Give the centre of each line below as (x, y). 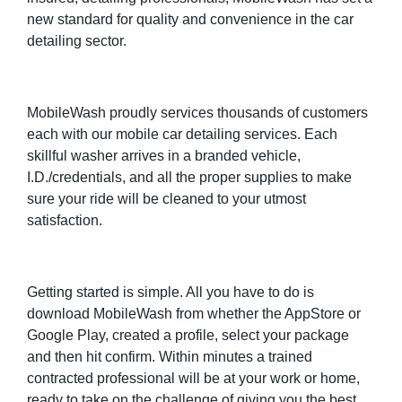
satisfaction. (65, 221)
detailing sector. (77, 41)
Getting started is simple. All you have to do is (170, 293)
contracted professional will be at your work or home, (193, 379)
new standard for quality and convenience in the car (190, 20)
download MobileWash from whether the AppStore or (194, 314)
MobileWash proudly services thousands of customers (197, 113)
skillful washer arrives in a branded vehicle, (164, 156)
